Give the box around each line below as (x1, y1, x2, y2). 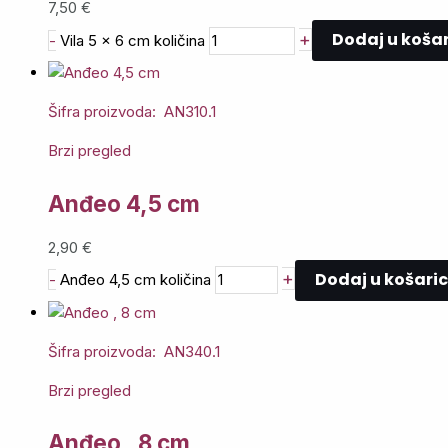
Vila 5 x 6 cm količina (60, 30, 205, 50)
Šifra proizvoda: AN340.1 (48, 341, 220, 361)
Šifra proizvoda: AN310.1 (48, 102, 216, 122)
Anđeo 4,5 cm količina (60, 270, 211, 290)
